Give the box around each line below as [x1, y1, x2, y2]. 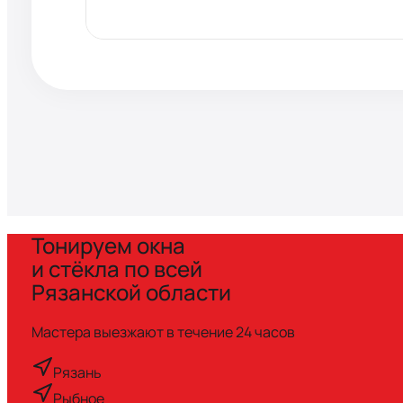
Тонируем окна [31, 229, 185, 260]
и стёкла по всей [31, 253, 202, 283]
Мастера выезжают [31, 321, 164, 342]
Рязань [52, 362, 102, 382]
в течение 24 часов [166, 321, 295, 342]
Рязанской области [31, 276, 231, 307]
